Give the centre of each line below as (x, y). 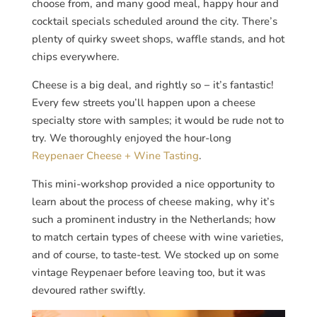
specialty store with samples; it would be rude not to (157, 120)
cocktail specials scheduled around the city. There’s (154, 21)
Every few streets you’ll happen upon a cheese (143, 102)
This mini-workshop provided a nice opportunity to (153, 184)
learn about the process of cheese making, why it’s (153, 201)
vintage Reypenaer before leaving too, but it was (148, 272)
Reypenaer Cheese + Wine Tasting (115, 155)
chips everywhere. (75, 56)
